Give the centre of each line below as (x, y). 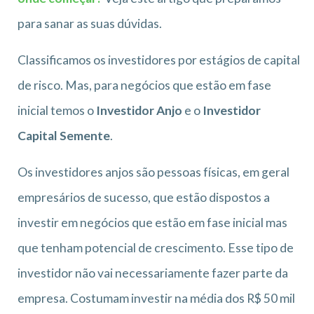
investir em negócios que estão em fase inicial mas (152, 222)
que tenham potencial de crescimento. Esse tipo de (156, 247)
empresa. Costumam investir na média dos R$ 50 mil (156, 298)
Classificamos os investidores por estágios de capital (159, 60)
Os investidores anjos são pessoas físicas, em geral (153, 172)
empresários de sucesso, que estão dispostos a (144, 197)
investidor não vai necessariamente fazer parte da (153, 273)
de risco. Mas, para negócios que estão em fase (144, 85)
